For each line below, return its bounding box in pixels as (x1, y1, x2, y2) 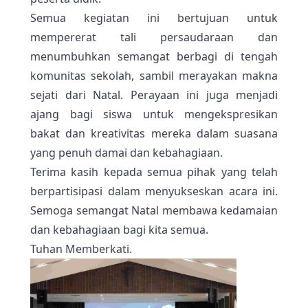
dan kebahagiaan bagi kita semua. (30, 222, 208, 238)
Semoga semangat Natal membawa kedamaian (30, 203, 278, 219)
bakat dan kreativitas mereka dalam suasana (30, 126, 278, 142)
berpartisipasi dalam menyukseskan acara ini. (30, 184, 278, 199)
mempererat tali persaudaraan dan (30, 30, 278, 45)
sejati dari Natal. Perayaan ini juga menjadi (30, 87, 278, 103)
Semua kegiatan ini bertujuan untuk (30, 10, 278, 26)
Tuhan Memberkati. (30, 241, 132, 257)
